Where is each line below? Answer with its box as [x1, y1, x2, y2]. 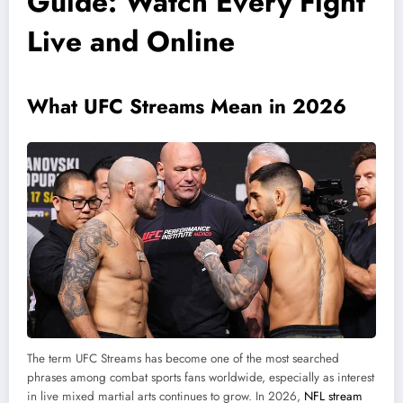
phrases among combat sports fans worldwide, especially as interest [27, 369, 374, 387]
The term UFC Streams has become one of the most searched [27, 350, 339, 368]
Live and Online [27, 21, 235, 63]
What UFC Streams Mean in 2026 [27, 92, 346, 121]
